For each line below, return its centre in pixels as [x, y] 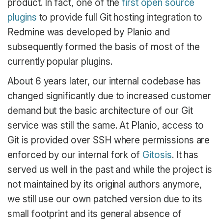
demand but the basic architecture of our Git [100, 110]
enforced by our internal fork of [75, 155]
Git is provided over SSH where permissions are [109, 140]
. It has [185, 155]
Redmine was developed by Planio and [89, 32]
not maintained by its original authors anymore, [105, 184]
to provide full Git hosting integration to [120, 18]
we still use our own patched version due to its [105, 199]
